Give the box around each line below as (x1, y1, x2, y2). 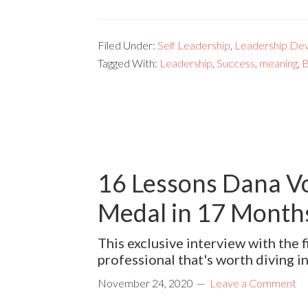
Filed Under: (98, 38, 157, 52)
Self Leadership (157, 38, 230, 52)
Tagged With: (98, 56, 159, 69)
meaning (259, 56, 298, 69)
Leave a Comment (210, 276, 296, 289)
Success (217, 56, 255, 69)
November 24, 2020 (98, 276, 193, 289)
